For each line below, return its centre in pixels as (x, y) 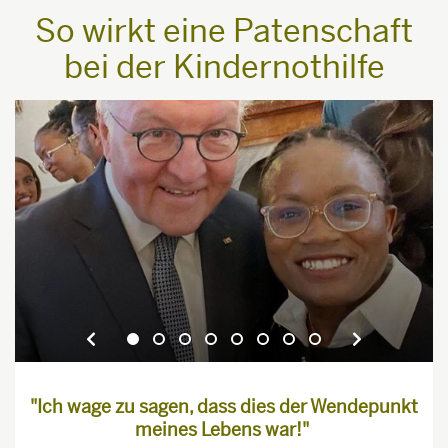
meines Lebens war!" (224, 429)
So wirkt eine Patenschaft (224, 31)
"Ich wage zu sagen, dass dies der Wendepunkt (224, 406)
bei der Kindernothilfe (224, 67)
